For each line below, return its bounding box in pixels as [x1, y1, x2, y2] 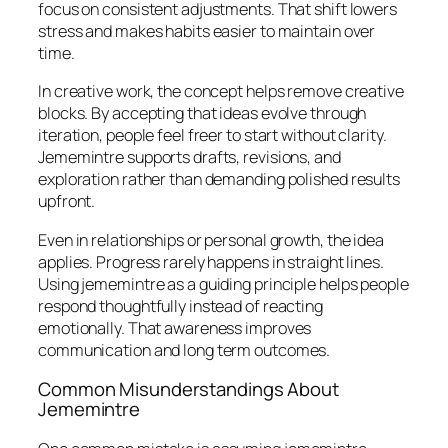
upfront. [38, 190, 96, 213]
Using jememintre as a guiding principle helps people [38, 272, 409, 295]
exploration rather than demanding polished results [38, 168, 400, 191]
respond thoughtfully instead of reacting [38, 294, 323, 317]
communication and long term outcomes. [38, 338, 331, 361]
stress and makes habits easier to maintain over [38, 20, 376, 43]
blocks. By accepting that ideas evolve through [38, 102, 367, 125]
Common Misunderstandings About [38, 376, 339, 403]
